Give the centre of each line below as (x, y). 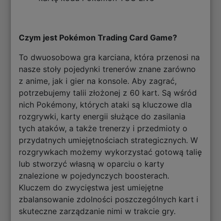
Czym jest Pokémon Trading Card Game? (98, 38)
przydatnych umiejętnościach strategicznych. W (109, 140)
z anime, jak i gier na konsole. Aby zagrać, (98, 81)
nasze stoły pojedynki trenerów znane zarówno (108, 69)
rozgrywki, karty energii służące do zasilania (102, 117)
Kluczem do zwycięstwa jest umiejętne (91, 188)
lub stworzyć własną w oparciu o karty (92, 164)
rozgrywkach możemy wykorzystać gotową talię (110, 152)
